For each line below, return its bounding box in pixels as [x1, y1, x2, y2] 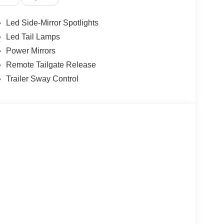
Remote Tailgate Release [5, 60, 96, 69]
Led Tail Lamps [5, 32, 60, 41]
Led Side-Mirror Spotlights [5, 18, 98, 27]
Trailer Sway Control [5, 74, 78, 83]
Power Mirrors [5, 46, 55, 55]
